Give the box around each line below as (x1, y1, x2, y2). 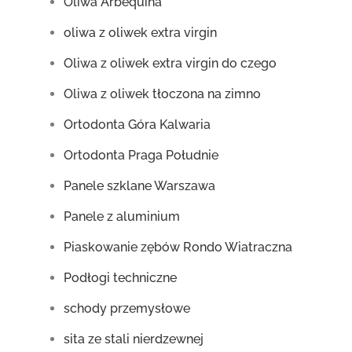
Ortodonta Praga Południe (64, 148, 219, 163)
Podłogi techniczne (64, 270, 178, 285)
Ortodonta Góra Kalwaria (64, 117, 211, 132)
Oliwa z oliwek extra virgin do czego (64, 56, 277, 71)
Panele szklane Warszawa (64, 178, 216, 193)
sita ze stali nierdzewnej (64, 332, 204, 346)
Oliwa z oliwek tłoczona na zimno (64, 86, 262, 101)
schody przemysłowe (64, 301, 191, 316)
